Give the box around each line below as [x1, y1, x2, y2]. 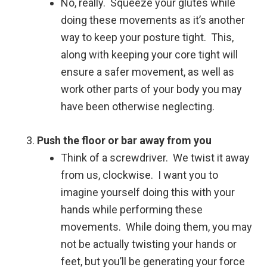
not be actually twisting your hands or [61, 237, 237, 250]
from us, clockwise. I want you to [61, 168, 219, 181]
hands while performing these [61, 203, 203, 216]
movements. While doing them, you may [61, 220, 253, 233]
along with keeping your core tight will [61, 48, 238, 61]
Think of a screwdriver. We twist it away [61, 151, 250, 164]
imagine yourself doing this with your [61, 185, 235, 198]
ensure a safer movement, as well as [61, 65, 235, 78]
